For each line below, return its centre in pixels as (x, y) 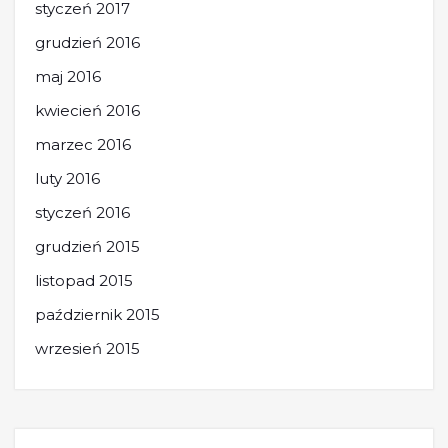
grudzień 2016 (87, 42)
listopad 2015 (84, 280)
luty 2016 (67, 178)
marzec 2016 (83, 144)
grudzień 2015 (87, 246)
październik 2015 (97, 314)
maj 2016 (68, 76)
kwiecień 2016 (87, 110)
